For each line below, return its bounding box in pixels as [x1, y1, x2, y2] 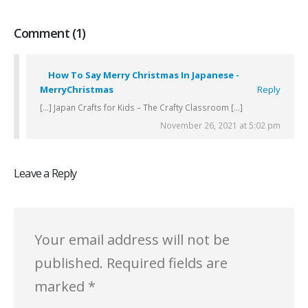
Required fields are [107, 254, 228, 273]
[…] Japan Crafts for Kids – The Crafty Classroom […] [40, 101, 243, 113]
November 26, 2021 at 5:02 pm [160, 119, 280, 131]
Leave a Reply [14, 166, 77, 181]
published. [34, 254, 103, 273]
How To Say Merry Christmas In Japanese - [48, 68, 239, 81]
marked [34, 277, 88, 296]
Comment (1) [14, 24, 85, 41]
